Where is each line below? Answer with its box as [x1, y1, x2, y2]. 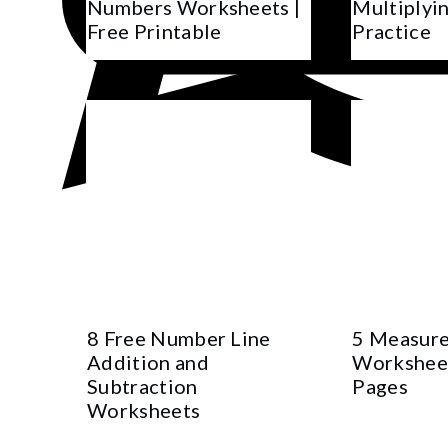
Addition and [87, 350, 209, 375]
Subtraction [87, 374, 198, 399]
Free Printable [87, 18, 222, 43]
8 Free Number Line [87, 326, 271, 351]
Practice [352, 18, 431, 43]
